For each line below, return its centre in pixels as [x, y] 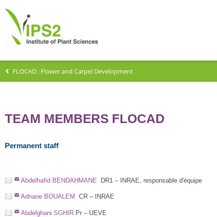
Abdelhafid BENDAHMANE [59, 180]
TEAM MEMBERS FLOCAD [85, 118]
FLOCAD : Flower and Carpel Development [73, 71]
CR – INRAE [94, 197]
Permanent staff [32, 146]
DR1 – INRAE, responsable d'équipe [149, 180]
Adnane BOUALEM [48, 197]
